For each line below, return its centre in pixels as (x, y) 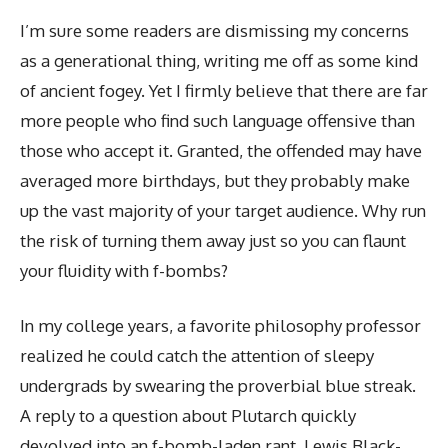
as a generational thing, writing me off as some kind (219, 60)
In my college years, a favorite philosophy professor (220, 325)
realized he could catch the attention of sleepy (197, 355)
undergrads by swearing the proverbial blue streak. (218, 385)
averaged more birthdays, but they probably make (215, 180)
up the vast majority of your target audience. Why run (223, 210)
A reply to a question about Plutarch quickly (188, 415)
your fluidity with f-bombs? (124, 270)
